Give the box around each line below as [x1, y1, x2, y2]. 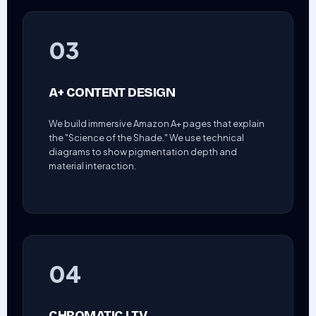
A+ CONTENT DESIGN [49, 84, 176, 100]
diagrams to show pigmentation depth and [49, 146, 238, 158]
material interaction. [49, 160, 137, 172]
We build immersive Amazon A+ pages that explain [49, 118, 265, 130]
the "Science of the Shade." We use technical [49, 132, 245, 144]
